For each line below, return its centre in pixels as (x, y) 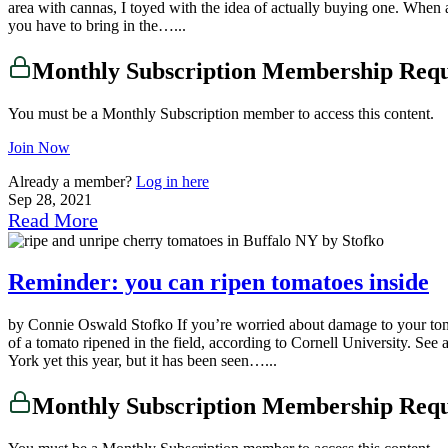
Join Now (39, 147)
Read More (53, 219)
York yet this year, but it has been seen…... (142, 361)
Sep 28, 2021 (50, 199)
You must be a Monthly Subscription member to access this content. (221, 113)
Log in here (172, 181)
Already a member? (72, 181)
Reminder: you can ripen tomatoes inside (218, 282)
